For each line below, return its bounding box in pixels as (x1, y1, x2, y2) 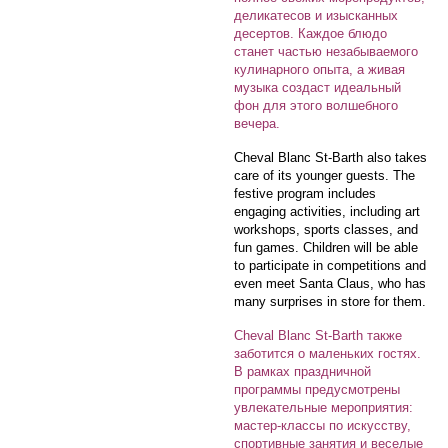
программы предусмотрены (234, 382, 400, 398)
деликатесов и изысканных (234, 8, 398, 24)
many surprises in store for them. (234, 294, 426, 310)
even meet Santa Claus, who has (234, 276, 426, 292)
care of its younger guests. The (234, 168, 415, 184)
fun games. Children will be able (234, 240, 418, 256)
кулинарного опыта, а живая (234, 62, 405, 78)
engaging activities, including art (234, 204, 420, 220)
